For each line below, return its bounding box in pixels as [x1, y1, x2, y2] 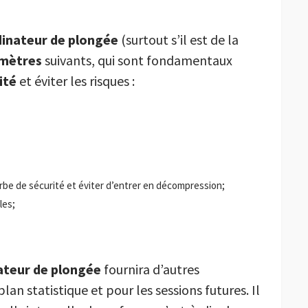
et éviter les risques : [16, 72, 135, 90]
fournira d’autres [101, 261, 199, 278]
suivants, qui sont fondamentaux [42, 52, 232, 69]
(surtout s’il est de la [118, 31, 239, 49]
